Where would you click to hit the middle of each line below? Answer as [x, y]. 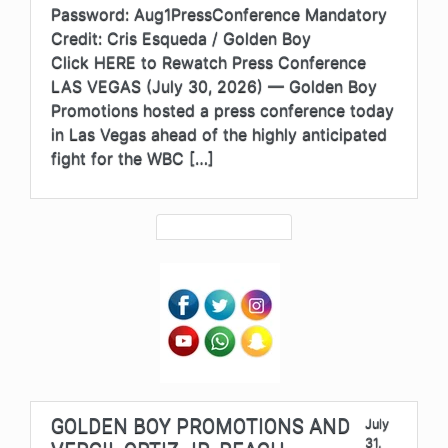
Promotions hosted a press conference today [222, 109]
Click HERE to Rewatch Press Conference [208, 61]
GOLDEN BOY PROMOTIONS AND [200, 425]
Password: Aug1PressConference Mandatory [219, 13]
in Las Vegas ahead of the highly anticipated [219, 133]
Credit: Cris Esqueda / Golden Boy [181, 37]
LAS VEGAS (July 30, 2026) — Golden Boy [214, 85]
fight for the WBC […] [132, 157]
